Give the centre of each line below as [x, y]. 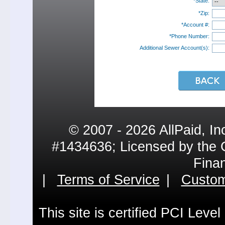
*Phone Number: [189, 36]
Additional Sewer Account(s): [174, 48]
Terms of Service [108, 180]
